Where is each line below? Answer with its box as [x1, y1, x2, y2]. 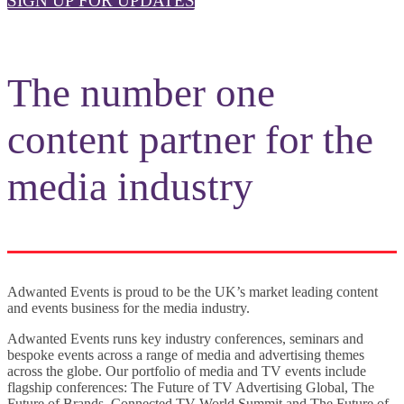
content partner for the [7, 117, 373, 162]
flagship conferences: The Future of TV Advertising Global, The [7, 380, 374, 395]
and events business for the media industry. [7, 300, 250, 316]
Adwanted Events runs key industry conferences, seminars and [7, 331, 363, 346]
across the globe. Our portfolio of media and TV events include [7, 363, 366, 379]
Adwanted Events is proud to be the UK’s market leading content [7, 284, 378, 299]
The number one [7, 70, 275, 115]
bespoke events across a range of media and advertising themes [7, 347, 364, 363]
